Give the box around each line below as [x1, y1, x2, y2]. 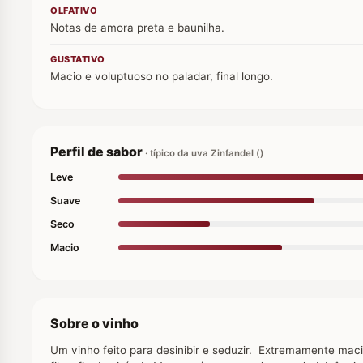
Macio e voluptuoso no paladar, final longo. [50, 69, 273, 83]
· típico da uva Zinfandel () [145, 147, 264, 159]
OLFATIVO [50, 4, 97, 16]
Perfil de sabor [50, 143, 145, 160]
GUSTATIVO [50, 53, 105, 65]
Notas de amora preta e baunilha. [50, 20, 224, 34]
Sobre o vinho [50, 314, 139, 331]
